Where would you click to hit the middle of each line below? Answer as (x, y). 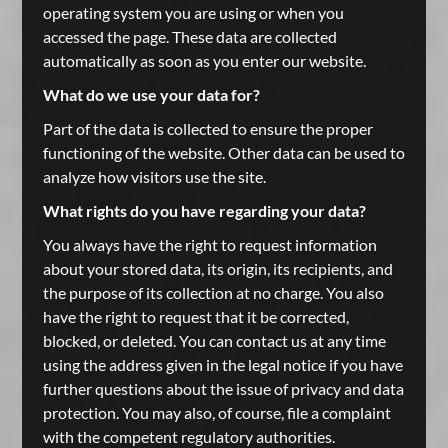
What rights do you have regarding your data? (204, 210)
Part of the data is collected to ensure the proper (207, 128)
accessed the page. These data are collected (189, 36)
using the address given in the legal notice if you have (222, 364)
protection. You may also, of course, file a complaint (216, 412)
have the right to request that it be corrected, (195, 316)
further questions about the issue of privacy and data (223, 388)
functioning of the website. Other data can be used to (223, 152)
